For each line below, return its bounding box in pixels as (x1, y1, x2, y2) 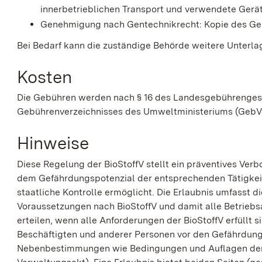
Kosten (17, 65, 73, 87)
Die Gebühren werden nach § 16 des (17, 92, 174, 104)
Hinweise (17, 132, 89, 154)
